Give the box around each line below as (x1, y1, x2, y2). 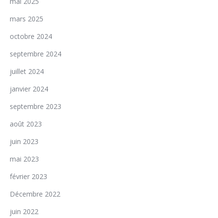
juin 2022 (10, 207, 38, 216)
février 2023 (10, 172, 47, 181)
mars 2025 (10, 14, 43, 23)
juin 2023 (10, 137, 38, 146)
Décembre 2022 (10, 189, 60, 199)
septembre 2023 (10, 102, 61, 111)
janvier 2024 (10, 84, 48, 93)
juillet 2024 (10, 67, 44, 76)
